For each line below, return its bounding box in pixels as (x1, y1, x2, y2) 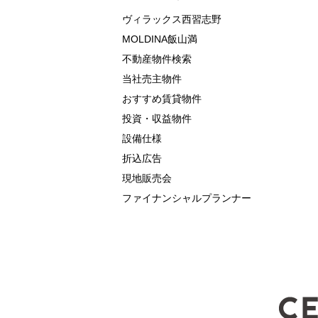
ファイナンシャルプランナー (122, 192, 251, 204)
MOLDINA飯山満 (122, 33, 197, 45)
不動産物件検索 (122, 53, 192, 65)
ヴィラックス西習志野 (122, 13, 221, 26)
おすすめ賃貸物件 (122, 93, 202, 105)
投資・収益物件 (122, 113, 192, 125)
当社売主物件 (122, 73, 182, 85)
